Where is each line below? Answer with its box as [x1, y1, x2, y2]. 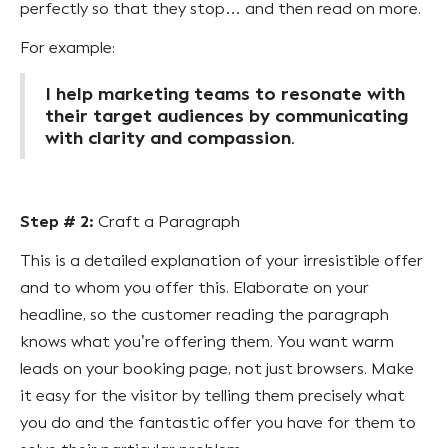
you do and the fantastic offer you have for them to [20, 412, 416, 432]
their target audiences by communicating [45, 104, 408, 127]
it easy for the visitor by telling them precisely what [20, 385, 405, 405]
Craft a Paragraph [94, 211, 244, 231]
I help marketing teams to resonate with [45, 82, 405, 105]
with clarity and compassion [45, 126, 291, 149]
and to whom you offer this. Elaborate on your [20, 277, 369, 297]
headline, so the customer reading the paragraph [20, 304, 389, 324]
